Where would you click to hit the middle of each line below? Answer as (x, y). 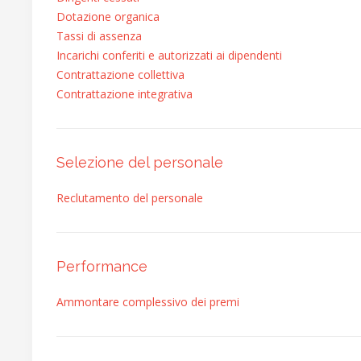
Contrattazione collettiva (120, 75)
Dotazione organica (108, 17)
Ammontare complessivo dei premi (148, 302)
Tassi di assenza (99, 36)
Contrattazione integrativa (124, 94)
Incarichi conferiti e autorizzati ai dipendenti (169, 55)
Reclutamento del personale (130, 198)
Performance (102, 266)
